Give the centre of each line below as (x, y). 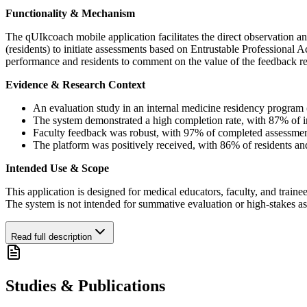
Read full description (51, 237)
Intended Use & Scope (57, 169)
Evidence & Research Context (75, 85)
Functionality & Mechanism (70, 14)
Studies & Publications (85, 286)
